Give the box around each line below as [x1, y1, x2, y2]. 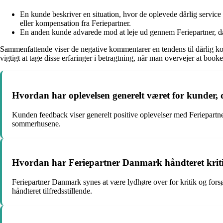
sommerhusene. [12, 119, 61, 128]
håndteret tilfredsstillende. [12, 186, 92, 195]
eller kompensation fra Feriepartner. [20, 19, 131, 28]
